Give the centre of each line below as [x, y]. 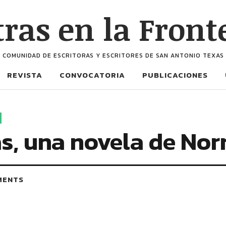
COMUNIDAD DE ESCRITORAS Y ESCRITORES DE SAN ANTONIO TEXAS [113, 55]
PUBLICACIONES [175, 75]
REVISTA [24, 75]
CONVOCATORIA [92, 75]
